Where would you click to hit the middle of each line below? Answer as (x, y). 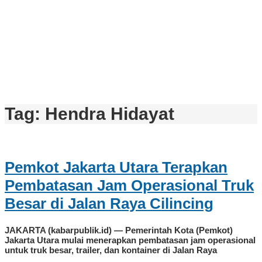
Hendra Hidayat (110, 114)
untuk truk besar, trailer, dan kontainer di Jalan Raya (111, 250)
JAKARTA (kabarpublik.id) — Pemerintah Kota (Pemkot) (119, 230)
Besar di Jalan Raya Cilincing (109, 203)
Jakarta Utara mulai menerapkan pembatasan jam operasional (130, 240)
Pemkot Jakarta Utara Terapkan (116, 167)
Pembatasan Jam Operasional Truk (129, 185)
